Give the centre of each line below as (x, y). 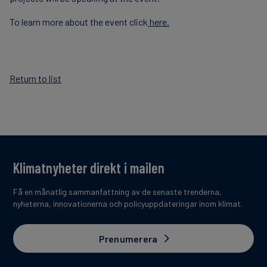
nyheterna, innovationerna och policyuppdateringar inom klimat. (128, 204)
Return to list (35, 79)
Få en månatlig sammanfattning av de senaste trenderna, (117, 192)
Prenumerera (128, 238)
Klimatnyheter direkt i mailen (89, 168)
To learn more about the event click (79, 22)
